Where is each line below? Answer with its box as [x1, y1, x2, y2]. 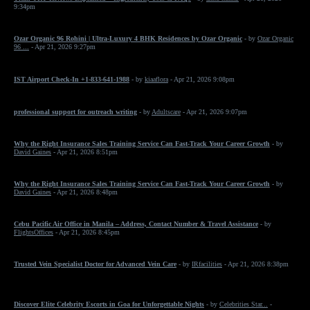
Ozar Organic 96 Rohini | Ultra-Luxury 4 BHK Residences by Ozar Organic [14, 35, 242, 42]
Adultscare [152, 108, 181, 116]
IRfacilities [192, 260, 222, 268]
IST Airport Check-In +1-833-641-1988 [14, 75, 129, 83]
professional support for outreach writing [14, 108, 137, 116]
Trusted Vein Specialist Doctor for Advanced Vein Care [14, 260, 176, 268]
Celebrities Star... [219, 300, 268, 308]
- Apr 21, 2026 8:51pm [51, 148, 118, 156]
